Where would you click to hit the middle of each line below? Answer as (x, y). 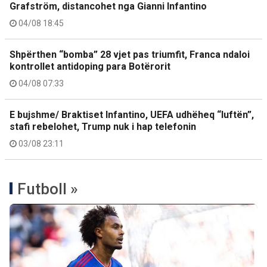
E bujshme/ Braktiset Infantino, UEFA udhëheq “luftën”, (132, 115)
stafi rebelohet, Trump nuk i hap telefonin (103, 127)
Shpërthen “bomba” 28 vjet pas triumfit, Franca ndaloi (130, 55)
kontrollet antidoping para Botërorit (90, 66)
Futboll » (48, 189)
